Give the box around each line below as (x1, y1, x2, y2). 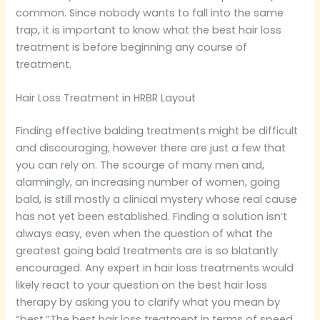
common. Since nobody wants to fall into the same (16, 5, 284, 20)
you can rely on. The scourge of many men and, (16, 157, 265, 172)
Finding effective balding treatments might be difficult (16, 123, 299, 138)
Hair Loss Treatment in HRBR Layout (16, 90, 196, 105)
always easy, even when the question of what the (16, 226, 274, 241)
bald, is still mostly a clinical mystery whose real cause (16, 191, 298, 206)
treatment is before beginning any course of (16, 39, 248, 54)
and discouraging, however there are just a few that (16, 140, 286, 155)
